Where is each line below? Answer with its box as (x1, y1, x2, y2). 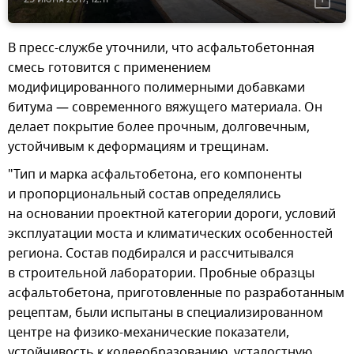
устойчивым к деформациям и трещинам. (8, 137, 269, 156)
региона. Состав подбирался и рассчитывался (8, 243, 294, 263)
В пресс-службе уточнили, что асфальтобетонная (8, 38, 314, 58)
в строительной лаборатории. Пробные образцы (8, 263, 314, 283)
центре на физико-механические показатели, (8, 322, 289, 342)
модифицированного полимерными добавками (8, 77, 305, 97)
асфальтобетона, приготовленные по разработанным (8, 283, 345, 303)
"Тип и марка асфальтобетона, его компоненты (8, 164, 302, 184)
